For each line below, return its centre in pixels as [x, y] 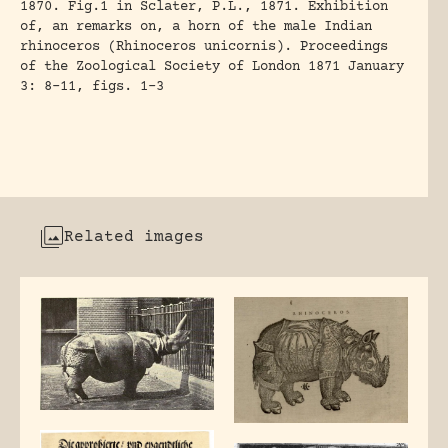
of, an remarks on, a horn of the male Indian [196, 27]
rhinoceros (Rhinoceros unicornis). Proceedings [204, 47]
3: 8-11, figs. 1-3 [92, 87]
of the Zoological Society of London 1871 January [212, 67]
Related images [134, 237]
